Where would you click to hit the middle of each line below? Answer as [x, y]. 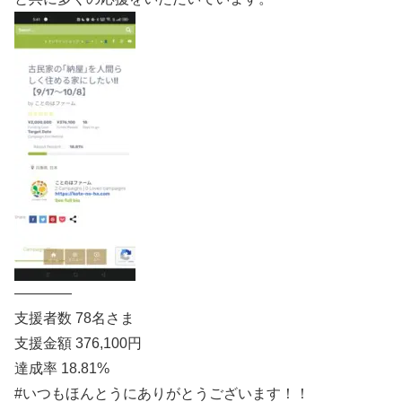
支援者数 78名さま [74, 318]
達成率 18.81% [62, 368]
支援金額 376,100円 [78, 343]
